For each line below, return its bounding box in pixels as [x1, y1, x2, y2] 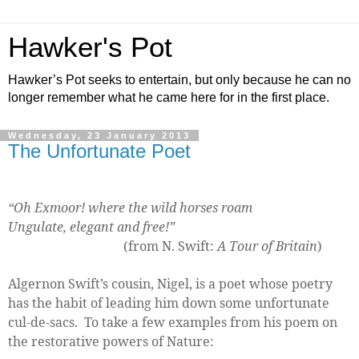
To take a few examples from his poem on [84, 313, 337, 331]
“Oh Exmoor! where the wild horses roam [8, 198, 252, 216]
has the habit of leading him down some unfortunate [8, 293, 329, 312]
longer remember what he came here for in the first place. [8, 91, 329, 104]
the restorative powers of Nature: [8, 332, 214, 350]
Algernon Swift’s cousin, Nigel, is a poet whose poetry [8, 274, 333, 292]
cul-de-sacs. [8, 313, 78, 331]
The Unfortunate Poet [8, 140, 191, 162]
